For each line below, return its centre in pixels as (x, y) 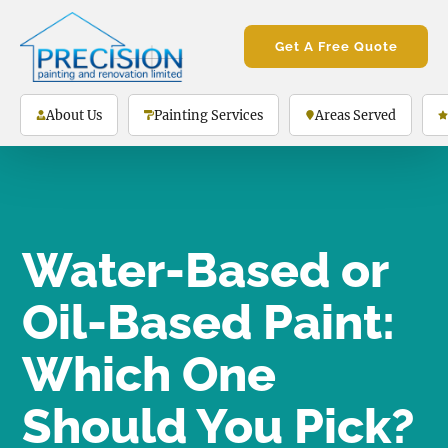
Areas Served (355, 114)
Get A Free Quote (336, 47)
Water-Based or (205, 270)
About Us (74, 114)
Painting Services (208, 114)
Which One (149, 374)
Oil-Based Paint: (209, 322)
